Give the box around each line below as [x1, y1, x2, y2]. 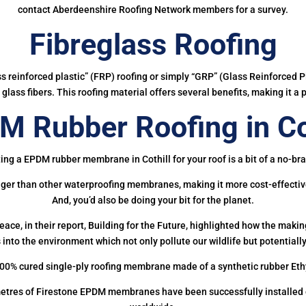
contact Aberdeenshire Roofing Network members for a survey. [18, 3, 288, 15]
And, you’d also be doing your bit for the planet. [52, 194, 254, 206]
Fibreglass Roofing [29, 27, 277, 61]
